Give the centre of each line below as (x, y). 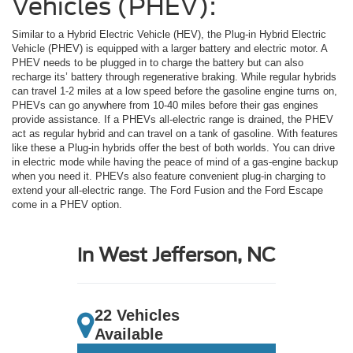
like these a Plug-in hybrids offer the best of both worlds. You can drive (173, 148)
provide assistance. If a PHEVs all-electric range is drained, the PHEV (173, 120)
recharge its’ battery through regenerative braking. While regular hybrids (174, 77)
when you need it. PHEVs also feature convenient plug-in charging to (169, 176)
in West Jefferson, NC (176, 255)
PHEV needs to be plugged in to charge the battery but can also (158, 63)
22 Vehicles (137, 316)
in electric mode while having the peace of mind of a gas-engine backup (175, 162)
